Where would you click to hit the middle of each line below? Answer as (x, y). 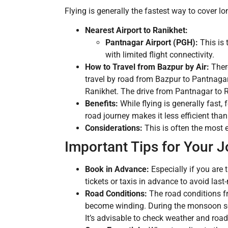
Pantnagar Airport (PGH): (152, 43)
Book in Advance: (117, 169)
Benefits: (102, 104)
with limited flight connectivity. (160, 55)
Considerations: (114, 128)
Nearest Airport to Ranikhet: (136, 31)
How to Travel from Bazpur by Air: (147, 67)
